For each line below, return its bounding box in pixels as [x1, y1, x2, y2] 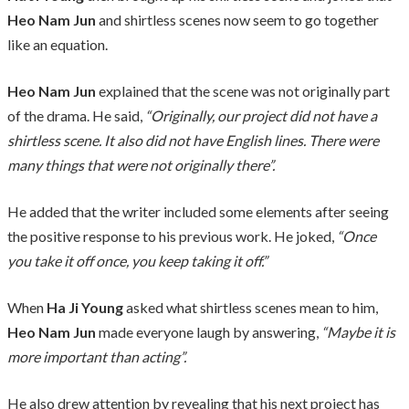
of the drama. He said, [7, 106, 142, 124]
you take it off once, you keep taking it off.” [7, 251, 267, 269]
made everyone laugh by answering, [96, 322, 321, 341]
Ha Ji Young [47, 298, 123, 316]
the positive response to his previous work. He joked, [7, 226, 334, 245]
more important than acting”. [7, 347, 186, 365]
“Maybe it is [321, 322, 395, 341]
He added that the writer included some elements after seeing [7, 202, 389, 220]
